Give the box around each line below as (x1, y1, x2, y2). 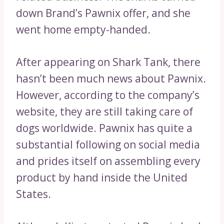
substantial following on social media (16, 137, 200, 152)
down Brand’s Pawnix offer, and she (16, 6, 190, 20)
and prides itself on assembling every (16, 154, 200, 168)
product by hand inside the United (16, 170, 187, 185)
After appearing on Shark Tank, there (16, 55, 200, 69)
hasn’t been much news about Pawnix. (16, 71, 206, 86)
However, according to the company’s (16, 88, 199, 102)
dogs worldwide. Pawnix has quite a (16, 121, 192, 135)
